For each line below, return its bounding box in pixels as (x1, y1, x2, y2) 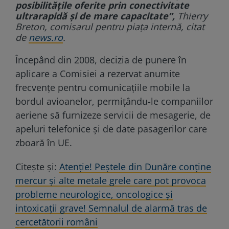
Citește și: (15, 160, 59, 173)
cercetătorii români (15, 215, 98, 228)
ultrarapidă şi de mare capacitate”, (15, 9, 175, 22)
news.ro (29, 31, 63, 43)
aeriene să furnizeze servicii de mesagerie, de (15, 108, 211, 121)
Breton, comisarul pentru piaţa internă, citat (15, 20, 204, 33)
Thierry (175, 9, 208, 22)
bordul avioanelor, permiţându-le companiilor (15, 95, 213, 107)
